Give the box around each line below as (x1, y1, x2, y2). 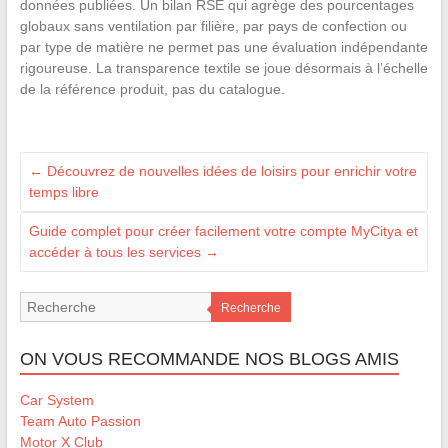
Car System (19, 392, 94, 409)
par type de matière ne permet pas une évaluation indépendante (19, 39, 428, 56)
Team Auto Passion (19, 413, 141, 430)
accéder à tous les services (28, 244, 205, 261)
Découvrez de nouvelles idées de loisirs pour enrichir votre (42, 163, 417, 180)
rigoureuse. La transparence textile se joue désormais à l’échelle (19, 60, 428, 77)
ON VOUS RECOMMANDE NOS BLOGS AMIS (19, 349, 399, 370)
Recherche (220, 301, 281, 316)
